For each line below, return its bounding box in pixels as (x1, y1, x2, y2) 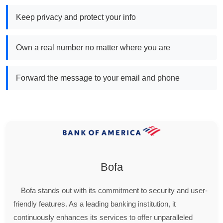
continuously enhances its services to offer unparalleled (13, 213, 193, 222)
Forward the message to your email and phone (16, 74, 180, 82)
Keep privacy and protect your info (16, 13, 136, 21)
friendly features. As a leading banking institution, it (13, 199, 176, 208)
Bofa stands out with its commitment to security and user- (21, 186, 208, 195)
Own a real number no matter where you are (16, 43, 170, 52)
